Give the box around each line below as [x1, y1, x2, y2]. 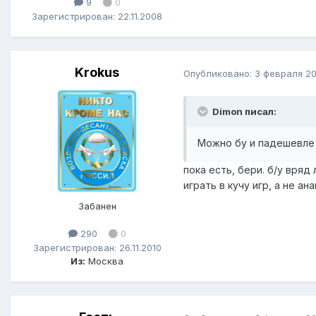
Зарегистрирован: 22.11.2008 [32, 10, 162, 22]
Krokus [75, 65, 119, 80]
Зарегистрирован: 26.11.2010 [32, 241, 162, 253]
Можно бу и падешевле [197, 137, 315, 150]
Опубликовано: [183, 67, 255, 79]
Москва [85, 255, 123, 267]
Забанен [78, 200, 116, 212]
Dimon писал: [212, 106, 276, 118]
